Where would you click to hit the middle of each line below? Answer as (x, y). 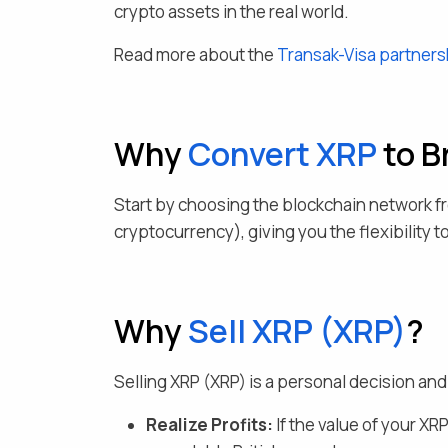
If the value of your (344, 424)
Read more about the (194, 54)
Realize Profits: (209, 424)
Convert (249, 154)
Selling (142, 381)
